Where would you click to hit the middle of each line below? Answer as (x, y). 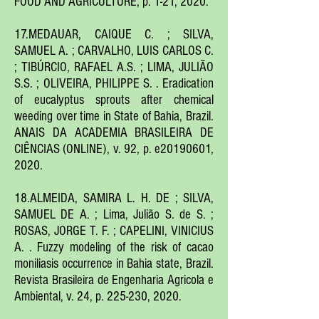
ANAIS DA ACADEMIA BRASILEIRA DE (114, 133)
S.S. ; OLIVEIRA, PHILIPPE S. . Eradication (114, 84)
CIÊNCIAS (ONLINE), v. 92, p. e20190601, (114, 149)
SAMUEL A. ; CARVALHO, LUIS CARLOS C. (114, 51)
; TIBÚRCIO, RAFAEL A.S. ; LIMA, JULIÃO (114, 67)
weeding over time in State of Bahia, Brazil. (114, 116)
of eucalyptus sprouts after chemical (114, 100)
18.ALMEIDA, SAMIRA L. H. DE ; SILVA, (114, 198)
